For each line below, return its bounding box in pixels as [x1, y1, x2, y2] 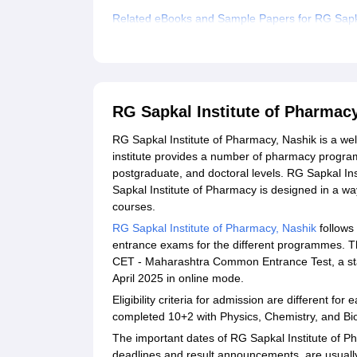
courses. [112, 200, 155, 214]
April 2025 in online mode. [112, 272, 244, 285]
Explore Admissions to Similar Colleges [112, 38, 308, 52]
